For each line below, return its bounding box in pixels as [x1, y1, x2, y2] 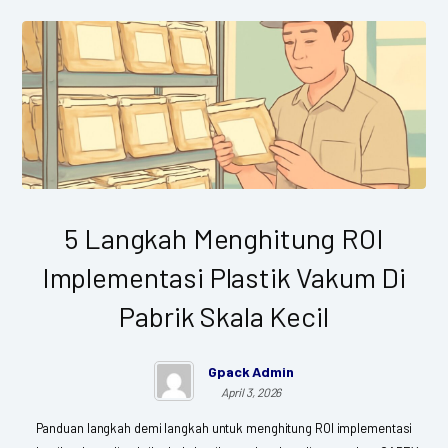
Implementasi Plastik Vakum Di [41, 259, 407, 294]
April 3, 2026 [220, 384, 282, 399]
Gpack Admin [208, 362, 294, 380]
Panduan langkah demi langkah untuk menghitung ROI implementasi [35, 419, 413, 436]
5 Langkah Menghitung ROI [64, 220, 384, 255]
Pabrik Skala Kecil [119, 298, 329, 333]
